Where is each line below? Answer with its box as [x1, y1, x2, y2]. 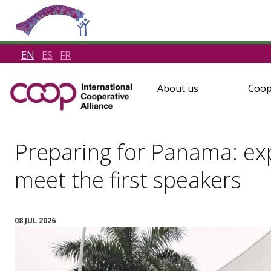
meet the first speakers [15, 165, 241, 195]
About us [157, 82, 198, 95]
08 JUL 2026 [15, 215, 56, 226]
